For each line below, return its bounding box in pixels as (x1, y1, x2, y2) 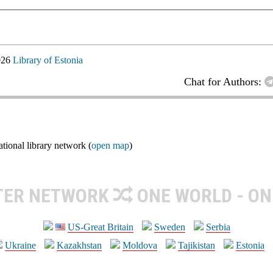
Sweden (154, 221, 185, 232)
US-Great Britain (67, 221, 133, 232)
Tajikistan (178, 239, 215, 250)
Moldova (122, 239, 157, 250)
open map (91, 140, 129, 151)
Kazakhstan (57, 239, 102, 250)
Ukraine (5, 239, 36, 250)
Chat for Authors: (184, 75, 264, 88)
